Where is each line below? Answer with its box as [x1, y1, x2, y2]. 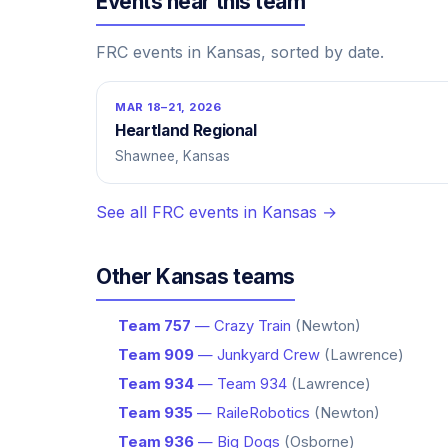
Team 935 [118, 404, 193, 422]
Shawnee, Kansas [115, 148, 230, 164]
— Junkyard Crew [194, 346, 320, 364]
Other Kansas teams [96, 264, 295, 289]
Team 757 [118, 317, 191, 335]
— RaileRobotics [193, 404, 310, 422]
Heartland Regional [115, 121, 257, 140]
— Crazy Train [191, 317, 291, 335]
